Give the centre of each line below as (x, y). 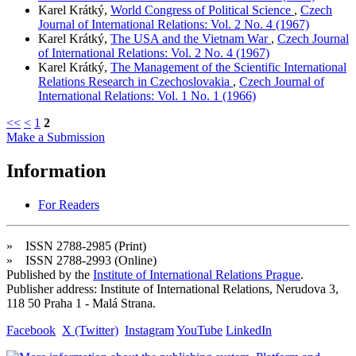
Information (56, 170)
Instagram (149, 330)
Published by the (50, 274)
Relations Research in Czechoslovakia (135, 81)
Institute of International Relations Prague (197, 274)
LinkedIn (249, 330)
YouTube (199, 330)
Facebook (31, 330)
